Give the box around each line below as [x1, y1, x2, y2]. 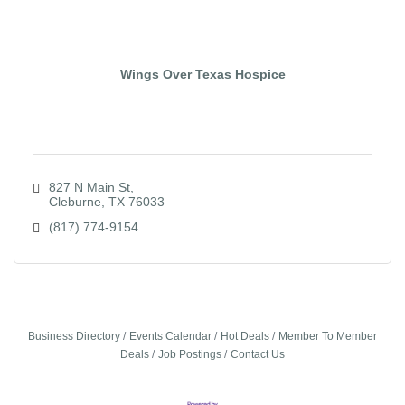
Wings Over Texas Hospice [119, 67, 286, 82]
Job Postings [158, 348, 221, 362]
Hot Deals [221, 330, 269, 344]
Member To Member [278, 330, 377, 344]
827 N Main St [48, 180, 130, 195]
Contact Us [231, 348, 285, 362]
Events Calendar [129, 330, 212, 344]
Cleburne [48, 194, 101, 210]
